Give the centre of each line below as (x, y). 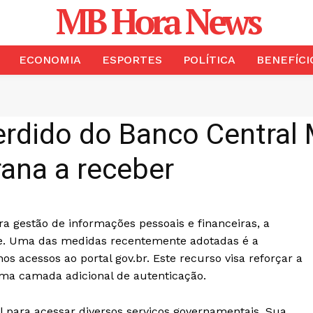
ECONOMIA (50, 60)
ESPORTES (132, 60)
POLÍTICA (209, 60)
